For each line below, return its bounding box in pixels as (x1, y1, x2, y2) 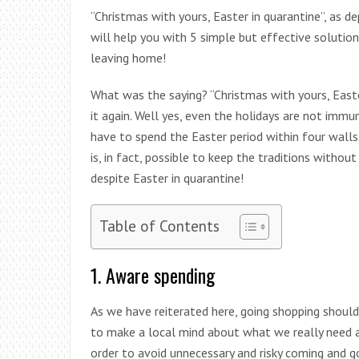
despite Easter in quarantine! (91, 169, 244, 186)
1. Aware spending (91, 260, 215, 289)
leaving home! (91, 49, 166, 66)
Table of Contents (99, 215, 220, 236)
